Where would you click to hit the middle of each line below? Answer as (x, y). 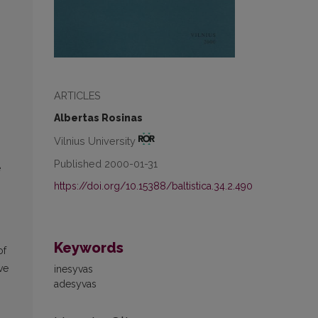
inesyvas (73, 269)
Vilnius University (96, 141)
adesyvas (75, 284)
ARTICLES (77, 96)
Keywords (89, 248)
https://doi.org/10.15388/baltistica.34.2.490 (153, 186)
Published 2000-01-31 (106, 164)
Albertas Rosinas (98, 118)
